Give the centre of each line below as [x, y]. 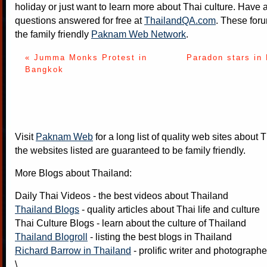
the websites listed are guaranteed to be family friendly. [130, 150]
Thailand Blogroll [51, 236]
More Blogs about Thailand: [73, 173]
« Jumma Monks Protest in [86, 57]
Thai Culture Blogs [55, 223]
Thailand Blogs [47, 209]
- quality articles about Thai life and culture [170, 209]
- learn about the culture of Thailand [170, 223]
